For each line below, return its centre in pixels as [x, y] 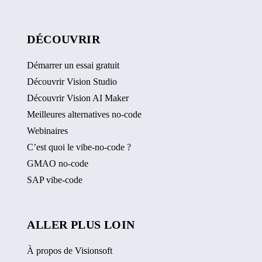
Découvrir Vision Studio [72, 82]
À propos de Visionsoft [70, 251]
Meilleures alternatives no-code [85, 114]
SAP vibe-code [55, 180]
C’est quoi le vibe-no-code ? [79, 147]
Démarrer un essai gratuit [73, 65]
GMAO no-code [58, 163]
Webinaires [48, 131]
